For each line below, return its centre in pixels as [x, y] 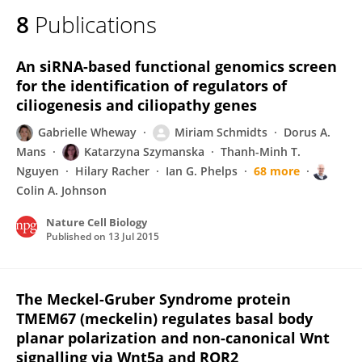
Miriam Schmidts [221, 132]
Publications [96, 24]
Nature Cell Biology [97, 222]
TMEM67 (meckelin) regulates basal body [164, 318]
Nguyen [38, 171]
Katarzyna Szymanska [144, 152]
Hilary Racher [112, 171]
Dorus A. [307, 132]
